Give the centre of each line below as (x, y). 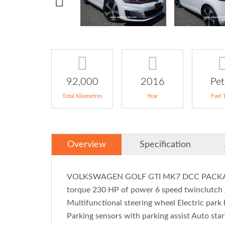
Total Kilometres (82, 96)
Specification (165, 145)
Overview (87, 145)
